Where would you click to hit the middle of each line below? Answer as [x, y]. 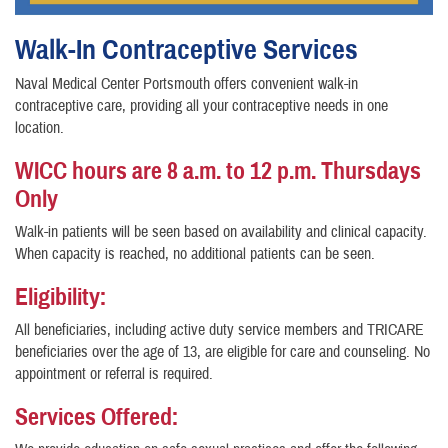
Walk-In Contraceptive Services [186, 50]
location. [39, 128]
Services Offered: [97, 417]
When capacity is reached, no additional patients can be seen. [195, 254]
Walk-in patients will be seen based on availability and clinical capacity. [221, 232]
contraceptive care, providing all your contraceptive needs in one [201, 106]
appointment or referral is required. [114, 374]
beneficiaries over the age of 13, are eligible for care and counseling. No [222, 352]
